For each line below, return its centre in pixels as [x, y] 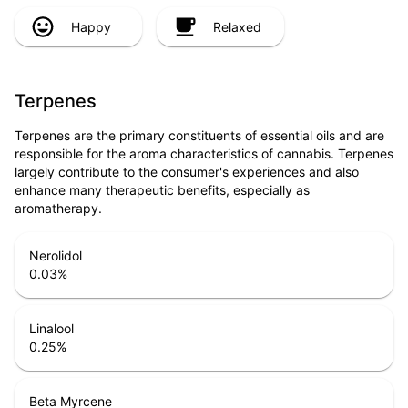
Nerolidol [56, 256]
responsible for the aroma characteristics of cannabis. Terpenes [204, 154]
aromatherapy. [58, 209]
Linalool [51, 329]
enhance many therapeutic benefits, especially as [162, 190]
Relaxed [237, 26]
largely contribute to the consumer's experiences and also [187, 172]
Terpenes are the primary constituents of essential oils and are [199, 136]
